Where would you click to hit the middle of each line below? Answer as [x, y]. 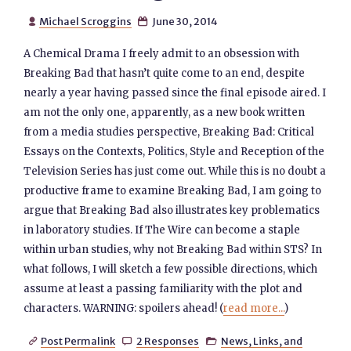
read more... [254, 308]
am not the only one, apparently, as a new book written [165, 112]
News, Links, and [262, 341]
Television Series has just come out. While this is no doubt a [175, 171]
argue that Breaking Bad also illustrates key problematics [172, 210]
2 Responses [167, 341]
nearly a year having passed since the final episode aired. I [175, 93]
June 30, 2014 [184, 21]
